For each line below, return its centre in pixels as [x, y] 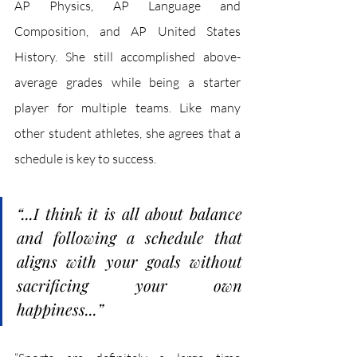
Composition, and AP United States [127, 31]
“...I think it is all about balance [129, 213]
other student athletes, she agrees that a [127, 133]
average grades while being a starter [127, 82]
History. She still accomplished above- [127, 57]
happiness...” [60, 309]
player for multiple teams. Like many [127, 108]
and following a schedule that [129, 237]
